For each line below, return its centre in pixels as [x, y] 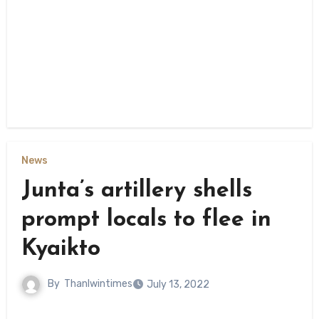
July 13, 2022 [178, 284]
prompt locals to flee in [146, 220]
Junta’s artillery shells [136, 190]
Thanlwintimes [98, 284]
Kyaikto [61, 249]
